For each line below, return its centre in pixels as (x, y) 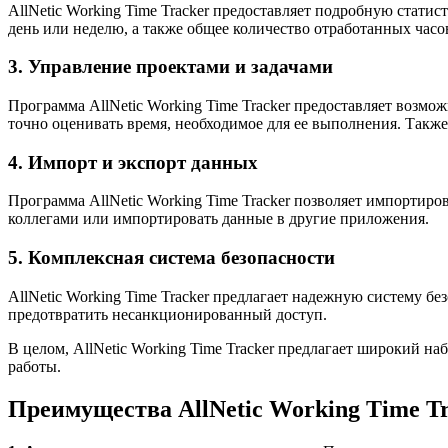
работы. (34, 366)
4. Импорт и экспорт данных (133, 162)
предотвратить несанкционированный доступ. (167, 314)
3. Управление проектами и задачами (170, 67)
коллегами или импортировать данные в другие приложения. (218, 219)
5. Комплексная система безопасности (171, 258)
